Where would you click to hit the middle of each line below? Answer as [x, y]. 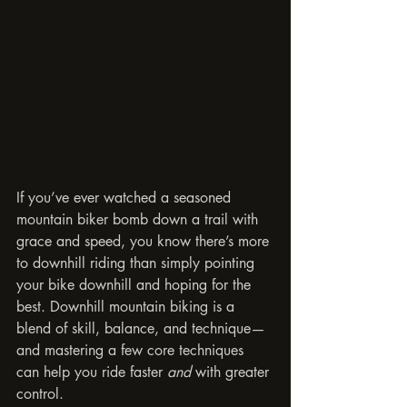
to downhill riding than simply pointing [138, 263]
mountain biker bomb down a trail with [139, 219]
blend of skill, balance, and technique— [141, 328]
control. [40, 393]
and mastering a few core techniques [132, 350]
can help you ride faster [92, 372]
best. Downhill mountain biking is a [128, 306]
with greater [232, 372]
